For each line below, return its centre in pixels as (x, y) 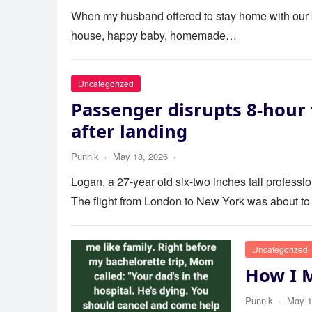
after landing (129, 131)
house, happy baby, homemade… (154, 35)
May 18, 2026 (140, 156)
